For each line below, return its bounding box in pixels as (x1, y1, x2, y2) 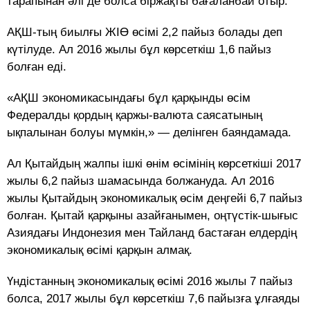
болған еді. (7, 60, 66, 74)
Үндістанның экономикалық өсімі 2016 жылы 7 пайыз (7, 275, 293, 289)
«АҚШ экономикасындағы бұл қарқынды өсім (7, 91, 250, 105)
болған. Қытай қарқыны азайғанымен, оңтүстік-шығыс (7, 209, 298, 223)
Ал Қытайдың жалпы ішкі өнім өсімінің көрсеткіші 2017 (7, 157, 301, 171)
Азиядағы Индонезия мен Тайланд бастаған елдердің (7, 226, 297, 240)
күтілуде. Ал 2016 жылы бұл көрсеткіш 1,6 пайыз (7, 43, 271, 57)
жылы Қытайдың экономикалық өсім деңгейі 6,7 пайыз (7, 192, 302, 206)
